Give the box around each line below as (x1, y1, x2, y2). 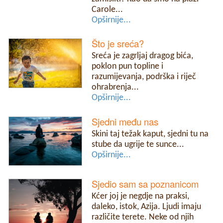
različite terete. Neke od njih (92, 213, 194, 222)
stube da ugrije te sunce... (92, 140, 185, 149)
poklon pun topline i (92, 62, 164, 71)
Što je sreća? (92, 37, 144, 50)
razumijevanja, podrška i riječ (92, 73, 197, 82)
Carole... (92, 5, 123, 14)
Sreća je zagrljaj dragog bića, (92, 52, 194, 61)
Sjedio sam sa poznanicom (92, 177, 199, 191)
